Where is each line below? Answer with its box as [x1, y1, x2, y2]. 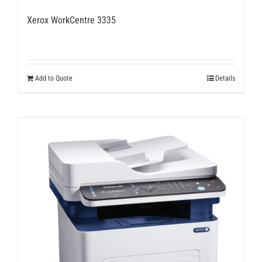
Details [215, 74, 235, 82]
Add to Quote [35, 74, 73, 82]
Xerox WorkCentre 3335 [27, 14, 116, 26]
